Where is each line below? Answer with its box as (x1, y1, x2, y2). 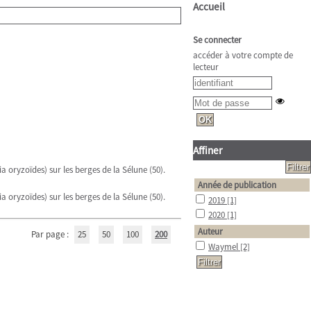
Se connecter (193, 34, 242, 46)
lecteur (193, 61, 219, 73)
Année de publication (198, 179, 276, 191)
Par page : (31, 228, 71, 240)
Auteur (198, 226, 223, 237)
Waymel (208, 241, 240, 253)
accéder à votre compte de (193, 49, 293, 61)
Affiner (193, 144, 222, 157)
